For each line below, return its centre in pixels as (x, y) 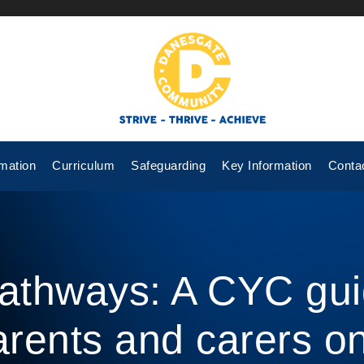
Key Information (267, 166)
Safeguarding (169, 166)
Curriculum (84, 166)
